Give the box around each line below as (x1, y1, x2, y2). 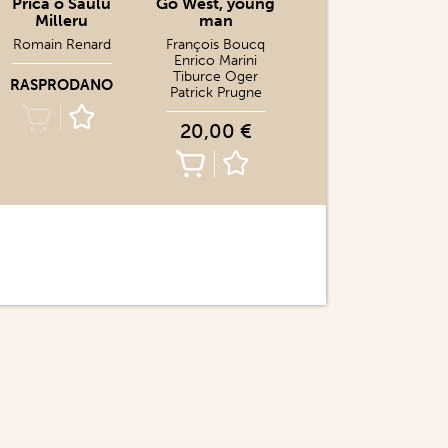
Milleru (35, 11, 88, 30)
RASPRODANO (10, 76, 113, 94)
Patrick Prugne (169, 84, 262, 101)
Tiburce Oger (173, 68, 258, 85)
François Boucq (166, 36, 265, 53)
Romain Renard (12, 36, 111, 53)
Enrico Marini (174, 52, 257, 69)
